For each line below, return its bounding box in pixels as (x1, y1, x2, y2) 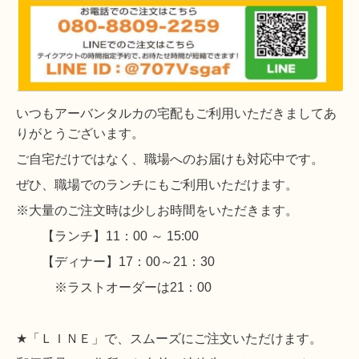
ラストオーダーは (67, 281, 170, 295)
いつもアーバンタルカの (16, 107, 157, 121)
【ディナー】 (16, 256, 119, 269)
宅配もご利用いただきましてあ (157, 107, 337, 121)
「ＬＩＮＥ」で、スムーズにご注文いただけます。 (27, 333, 322, 346)
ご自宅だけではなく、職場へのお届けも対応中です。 (16, 153, 324, 167)
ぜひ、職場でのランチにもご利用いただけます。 (16, 179, 298, 192)
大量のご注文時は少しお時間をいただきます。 (29, 204, 298, 218)
